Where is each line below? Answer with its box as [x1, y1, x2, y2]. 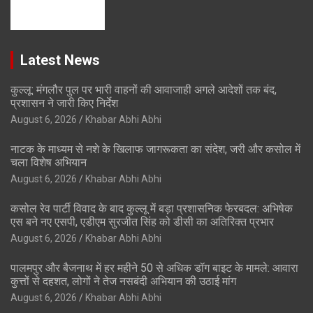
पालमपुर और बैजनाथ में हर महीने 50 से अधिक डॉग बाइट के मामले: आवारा [10, 261, 298, 275]
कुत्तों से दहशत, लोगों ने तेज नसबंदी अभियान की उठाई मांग [10, 275, 236, 289]
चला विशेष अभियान [10, 156, 87, 170]
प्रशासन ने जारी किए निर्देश [10, 96, 118, 110]
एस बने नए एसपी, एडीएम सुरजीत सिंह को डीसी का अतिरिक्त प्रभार [10, 215, 274, 229]
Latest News [20, 52, 100, 69]
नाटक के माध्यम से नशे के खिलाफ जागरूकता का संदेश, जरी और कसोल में [10, 143, 300, 156]
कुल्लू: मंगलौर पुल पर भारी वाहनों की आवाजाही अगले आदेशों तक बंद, [10, 83, 277, 97]
